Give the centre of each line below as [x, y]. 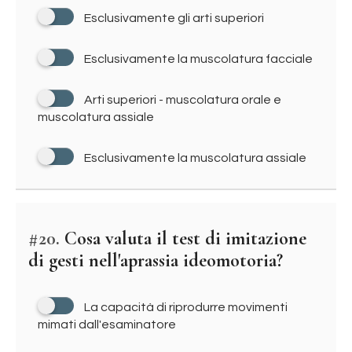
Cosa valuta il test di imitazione [183, 238]
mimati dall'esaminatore [107, 324]
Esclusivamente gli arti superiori [174, 18]
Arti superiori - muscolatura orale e [183, 100]
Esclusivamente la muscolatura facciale [198, 59]
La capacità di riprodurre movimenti [186, 307]
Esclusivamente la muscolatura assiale [195, 158]
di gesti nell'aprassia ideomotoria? [156, 260]
